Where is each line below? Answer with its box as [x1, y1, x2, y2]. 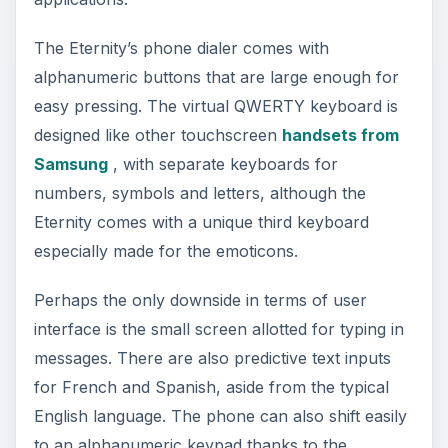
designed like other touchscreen [33, 124, 282, 145]
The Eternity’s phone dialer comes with [33, 37, 329, 58]
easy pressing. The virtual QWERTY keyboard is [33, 95, 398, 116]
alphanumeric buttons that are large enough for [33, 66, 399, 87]
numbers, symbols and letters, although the [33, 182, 366, 203]
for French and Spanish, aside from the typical [33, 376, 389, 397]
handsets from [281, 124, 399, 145]
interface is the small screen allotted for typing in [33, 318, 404, 339]
